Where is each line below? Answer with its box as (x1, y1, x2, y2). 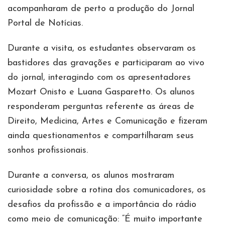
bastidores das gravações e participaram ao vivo (8, 58, 204, 68)
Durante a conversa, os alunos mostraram (8, 171, 174, 181)
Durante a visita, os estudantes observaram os (8, 44, 196, 54)
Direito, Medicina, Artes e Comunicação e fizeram (8, 117, 207, 127)
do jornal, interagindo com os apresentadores (8, 73, 191, 83)
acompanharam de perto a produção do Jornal (8, 4, 194, 14)
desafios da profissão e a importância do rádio (8, 200, 196, 210)
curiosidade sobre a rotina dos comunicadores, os (8, 185, 206, 195)
